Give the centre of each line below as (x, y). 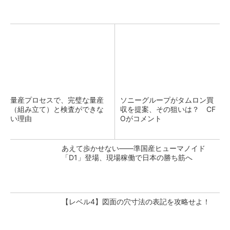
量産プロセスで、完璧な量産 (57, 100)
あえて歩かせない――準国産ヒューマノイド (133, 148)
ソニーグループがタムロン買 (167, 100)
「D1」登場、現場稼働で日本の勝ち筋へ (127, 157)
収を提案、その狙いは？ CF (168, 109)
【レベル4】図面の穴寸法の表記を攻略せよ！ (136, 201)
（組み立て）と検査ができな (57, 109)
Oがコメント (141, 118)
